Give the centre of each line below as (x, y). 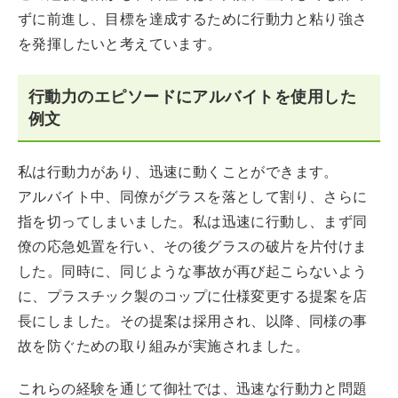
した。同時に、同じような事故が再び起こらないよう (193, 271)
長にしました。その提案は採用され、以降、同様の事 (193, 321)
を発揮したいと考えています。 (120, 44)
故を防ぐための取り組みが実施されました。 (163, 346)
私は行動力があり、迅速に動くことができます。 (178, 172)
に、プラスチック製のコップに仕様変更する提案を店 (193, 296)
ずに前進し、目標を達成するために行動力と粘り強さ (193, 19)
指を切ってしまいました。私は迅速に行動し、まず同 (193, 222)
